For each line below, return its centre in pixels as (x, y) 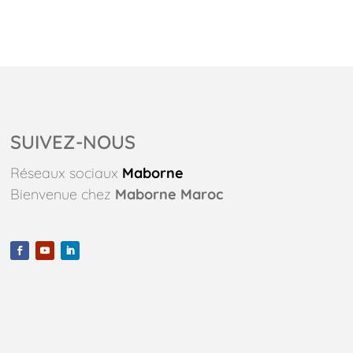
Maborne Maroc (169, 194)
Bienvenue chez (62, 194)
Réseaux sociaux (64, 173)
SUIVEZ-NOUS (72, 141)
